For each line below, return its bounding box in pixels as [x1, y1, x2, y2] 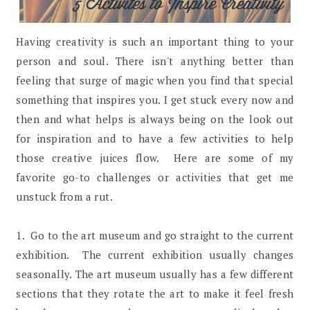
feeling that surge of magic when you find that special [16, 73, 294, 87]
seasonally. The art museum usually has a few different [16, 266, 294, 281]
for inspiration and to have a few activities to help [16, 131, 294, 145]
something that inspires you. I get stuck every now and [16, 92, 294, 107]
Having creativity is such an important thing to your [16, 34, 294, 48]
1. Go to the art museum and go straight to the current [16, 228, 294, 242]
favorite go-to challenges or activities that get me [16, 170, 294, 184]
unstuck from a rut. [16, 189, 118, 203]
